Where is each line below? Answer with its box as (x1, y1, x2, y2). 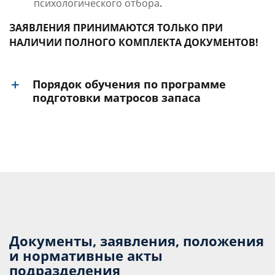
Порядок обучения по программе (33, 76, 226, 91)
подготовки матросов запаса (33, 90, 201, 105)
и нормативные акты (9, 246, 163, 265)
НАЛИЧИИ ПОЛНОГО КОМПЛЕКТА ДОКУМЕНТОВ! (9, 35, 258, 49)
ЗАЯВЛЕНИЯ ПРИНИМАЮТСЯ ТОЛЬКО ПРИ (9, 20, 223, 34)
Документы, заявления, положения (9, 231, 264, 250)
